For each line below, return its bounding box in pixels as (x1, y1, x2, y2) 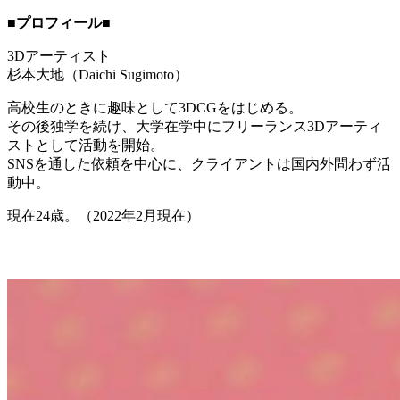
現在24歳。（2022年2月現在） (7, 207, 200, 223)
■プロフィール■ (7, 14, 111, 30)
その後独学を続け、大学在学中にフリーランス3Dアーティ (7, 118, 382, 134)
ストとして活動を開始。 (7, 137, 164, 153)
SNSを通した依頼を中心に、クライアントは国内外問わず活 (7, 155, 391, 171)
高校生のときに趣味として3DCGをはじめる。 (7, 99, 303, 115)
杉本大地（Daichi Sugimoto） (7, 66, 188, 82)
